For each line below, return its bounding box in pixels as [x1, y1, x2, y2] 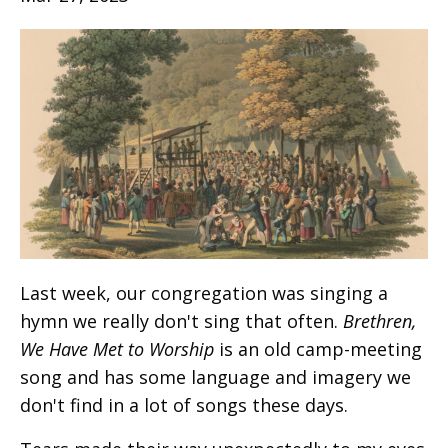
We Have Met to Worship [20, 336, 214, 361]
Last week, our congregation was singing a [20, 280, 388, 305]
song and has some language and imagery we [20, 364, 411, 389]
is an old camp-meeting [214, 336, 422, 361]
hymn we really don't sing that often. [20, 308, 343, 333]
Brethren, [343, 308, 416, 333]
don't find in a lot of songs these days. [20, 392, 348, 417]
